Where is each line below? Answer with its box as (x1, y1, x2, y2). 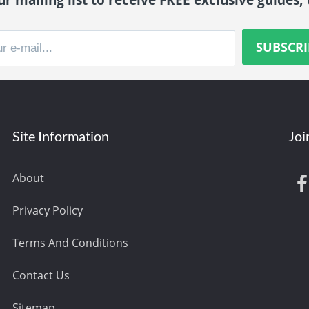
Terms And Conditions (12, 235, 129, 250)
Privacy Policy (12, 202, 83, 218)
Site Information (12, 127, 110, 144)
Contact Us (12, 267, 70, 283)
